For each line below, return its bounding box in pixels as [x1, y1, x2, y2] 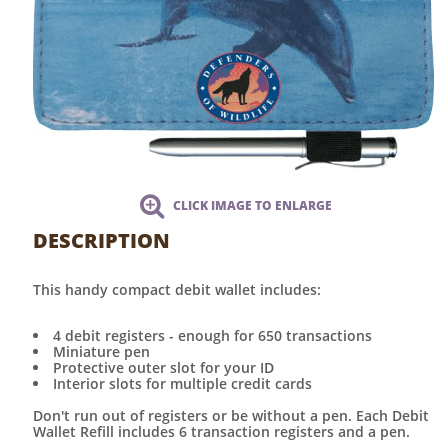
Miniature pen [53, 342, 150, 362]
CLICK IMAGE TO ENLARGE [173, 197, 332, 215]
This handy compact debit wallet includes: [33, 280, 321, 300]
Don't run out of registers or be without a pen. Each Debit [33, 406, 429, 426]
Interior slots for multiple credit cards [53, 374, 312, 394]
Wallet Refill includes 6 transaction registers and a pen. [33, 422, 410, 442]
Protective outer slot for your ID [53, 358, 274, 378]
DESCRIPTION [33, 227, 170, 255]
